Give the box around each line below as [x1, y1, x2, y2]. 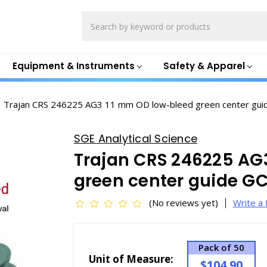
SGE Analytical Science [73, 131, 198, 146]
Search [81, 11, 111, 24]
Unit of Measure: [88, 252, 173, 266]
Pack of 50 [198, 241, 244, 253]
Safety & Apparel [163, 59, 245, 72]
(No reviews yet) [148, 197, 218, 209]
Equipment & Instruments [12, 59, 135, 72]
